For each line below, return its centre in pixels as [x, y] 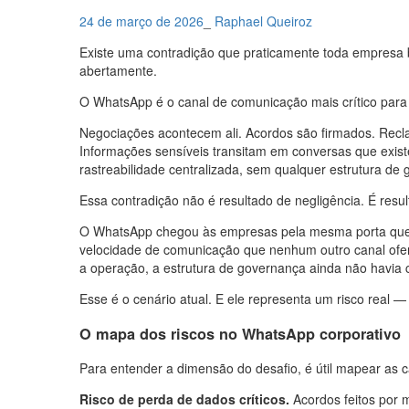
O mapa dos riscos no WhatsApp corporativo [240, 333]
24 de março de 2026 [142, 21]
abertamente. [118, 71]
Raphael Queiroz [263, 21]
